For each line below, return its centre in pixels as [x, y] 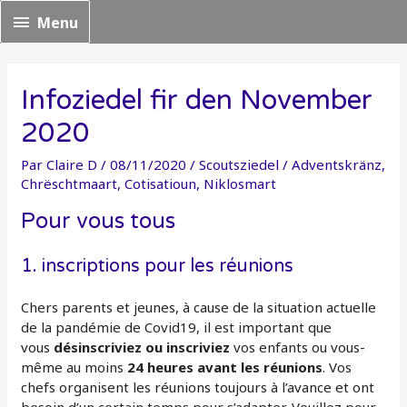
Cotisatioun [161, 183]
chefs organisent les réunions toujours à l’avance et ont [198, 387]
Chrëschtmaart [69, 183]
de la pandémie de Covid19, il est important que [177, 327]
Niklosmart [240, 183]
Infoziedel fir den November [197, 100]
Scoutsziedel [239, 164]
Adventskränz [337, 164]
